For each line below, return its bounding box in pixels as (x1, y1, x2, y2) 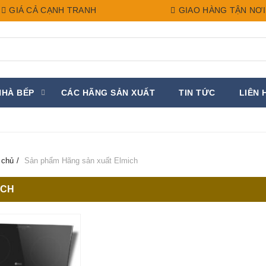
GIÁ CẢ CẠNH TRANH (6, 5, 97, 15)
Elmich (111, 156, 138, 165)
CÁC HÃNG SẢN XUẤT (61, 88, 155, 97)
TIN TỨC (179, 88, 216, 97)
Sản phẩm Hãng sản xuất (21, 156, 112, 165)
